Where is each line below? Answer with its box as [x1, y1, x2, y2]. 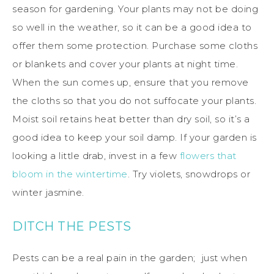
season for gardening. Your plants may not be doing [12, 2, 258, 15]
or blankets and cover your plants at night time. [12, 57, 238, 70]
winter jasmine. [12, 186, 84, 198]
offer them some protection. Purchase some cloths [12, 39, 257, 51]
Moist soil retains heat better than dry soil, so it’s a [12, 113, 250, 125]
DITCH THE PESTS [12, 218, 131, 234]
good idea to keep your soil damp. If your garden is [12, 131, 257, 143]
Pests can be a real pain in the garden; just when [12, 251, 247, 264]
